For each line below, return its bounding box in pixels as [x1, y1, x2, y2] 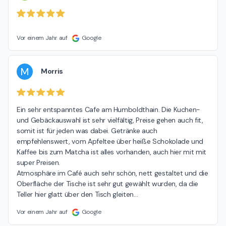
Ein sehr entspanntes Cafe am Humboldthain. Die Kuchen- [17, 105, 201, 115]
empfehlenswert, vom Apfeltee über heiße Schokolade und [17, 137, 204, 146]
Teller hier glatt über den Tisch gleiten [17, 190, 134, 199]
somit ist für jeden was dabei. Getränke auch [17, 126, 157, 136]
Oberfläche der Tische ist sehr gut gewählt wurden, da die [17, 179, 199, 189]
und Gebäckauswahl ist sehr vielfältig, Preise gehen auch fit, [17, 116, 203, 125]
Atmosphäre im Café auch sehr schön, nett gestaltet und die [17, 168, 208, 178]
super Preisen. [17, 158, 61, 167]
